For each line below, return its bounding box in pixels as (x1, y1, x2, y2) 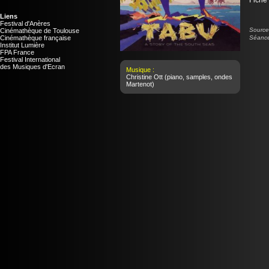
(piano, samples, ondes (163, 73, 232, 80)
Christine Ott (126, 73, 163, 80)
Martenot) (126, 80, 154, 88)
